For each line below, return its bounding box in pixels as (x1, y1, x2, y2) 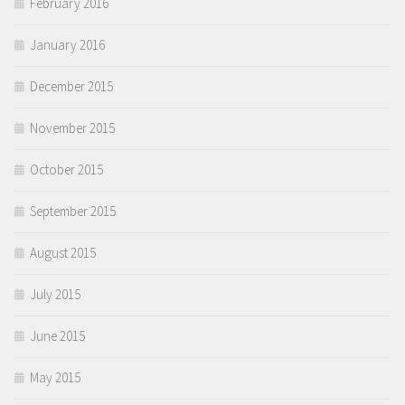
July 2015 (30, 286, 80, 304)
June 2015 (30, 327, 85, 345)
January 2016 (30, 36, 105, 54)
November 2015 (30, 119, 115, 137)
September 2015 (30, 202, 116, 221)
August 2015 (30, 244, 96, 262)
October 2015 (30, 161, 103, 179)
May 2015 (30, 369, 80, 387)
